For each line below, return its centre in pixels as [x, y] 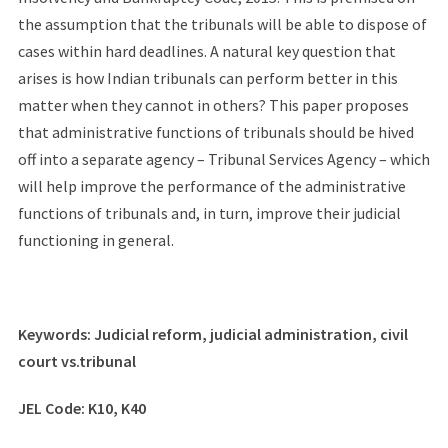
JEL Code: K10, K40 [81, 408]
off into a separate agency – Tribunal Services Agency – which [223, 159]
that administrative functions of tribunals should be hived [215, 132]
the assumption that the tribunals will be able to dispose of [222, 24]
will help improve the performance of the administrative [211, 186]
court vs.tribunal [76, 361]
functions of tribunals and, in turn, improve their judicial [209, 213]
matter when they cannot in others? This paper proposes [213, 105]
